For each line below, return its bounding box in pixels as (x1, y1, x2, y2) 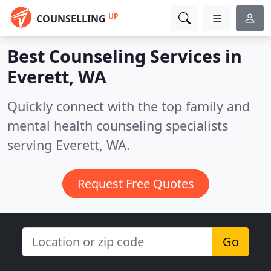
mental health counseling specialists (7, 117, 228, 134)
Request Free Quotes (77, 175, 194, 192)
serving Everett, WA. (7, 136, 130, 154)
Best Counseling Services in (7, 44, 242, 68)
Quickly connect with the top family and (7, 97, 250, 115)
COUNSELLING (36, 12, 106, 25)
